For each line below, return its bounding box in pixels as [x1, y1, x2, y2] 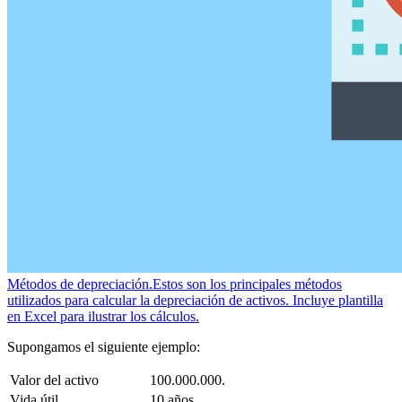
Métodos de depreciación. [7, 275, 153, 292]
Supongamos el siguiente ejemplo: [7, 338, 200, 354]
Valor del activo [10, 371, 99, 388]
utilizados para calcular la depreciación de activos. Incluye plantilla [7, 292, 383, 308]
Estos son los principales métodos [153, 275, 342, 292]
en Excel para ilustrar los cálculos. [7, 308, 199, 324]
